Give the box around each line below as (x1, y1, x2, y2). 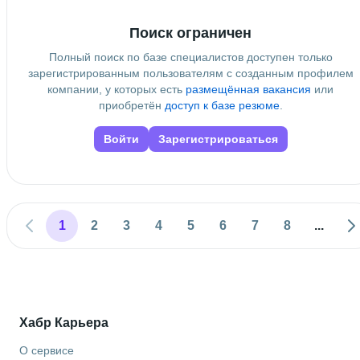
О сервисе (19, 343, 74, 357)
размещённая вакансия (186, 82, 311, 96)
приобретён (98, 98, 165, 112)
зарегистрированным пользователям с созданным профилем (27, 66, 354, 80)
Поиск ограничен (129, 24, 252, 41)
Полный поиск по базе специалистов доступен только (48, 50, 333, 63)
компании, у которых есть (47, 82, 186, 96)
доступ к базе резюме (164, 98, 280, 112)
